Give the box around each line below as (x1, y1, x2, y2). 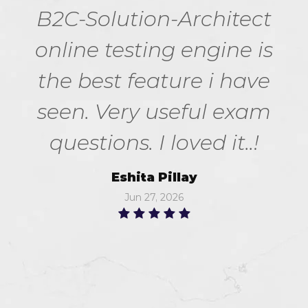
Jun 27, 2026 (124, 191, 184, 203)
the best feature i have (38, 68, 270, 93)
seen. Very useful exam (37, 99, 271, 124)
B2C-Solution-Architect (36, 6, 272, 32)
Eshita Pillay (111, 170, 197, 185)
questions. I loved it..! (49, 130, 259, 155)
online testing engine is (35, 37, 273, 63)
